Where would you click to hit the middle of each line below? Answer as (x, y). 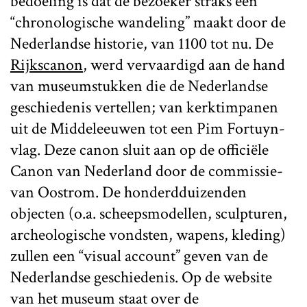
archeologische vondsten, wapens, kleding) (148, 234)
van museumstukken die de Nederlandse (139, 86)
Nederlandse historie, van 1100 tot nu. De (142, 43)
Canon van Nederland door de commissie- (147, 171)
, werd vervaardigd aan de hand (184, 64)
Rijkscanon (47, 64)
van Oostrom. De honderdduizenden (128, 192)
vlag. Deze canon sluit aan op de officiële (139, 149)
